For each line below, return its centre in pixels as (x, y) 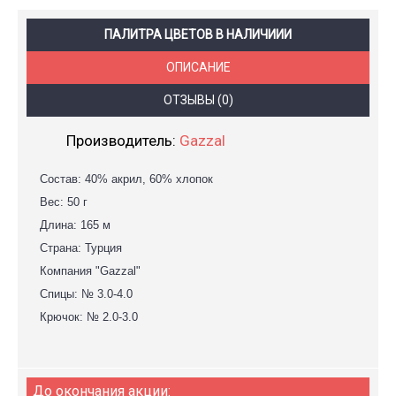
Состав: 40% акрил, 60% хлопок (126, 179)
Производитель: (123, 141)
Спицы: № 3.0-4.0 (86, 294)
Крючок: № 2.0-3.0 (89, 317)
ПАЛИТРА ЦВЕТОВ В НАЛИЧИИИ (198, 34)
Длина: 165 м (75, 225)
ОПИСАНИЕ (198, 67)
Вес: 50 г (64, 202)
